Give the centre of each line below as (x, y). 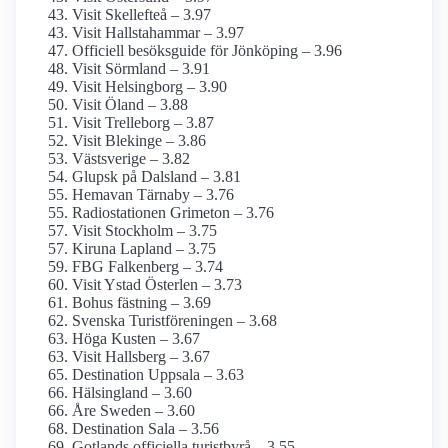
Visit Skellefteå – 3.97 (141, 15)
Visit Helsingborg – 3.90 (149, 87)
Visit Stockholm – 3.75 (144, 231)
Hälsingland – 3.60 (132, 393)
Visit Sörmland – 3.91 (141, 69)
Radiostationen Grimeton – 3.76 (173, 213)
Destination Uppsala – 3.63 (158, 375)
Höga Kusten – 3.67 (136, 339)
